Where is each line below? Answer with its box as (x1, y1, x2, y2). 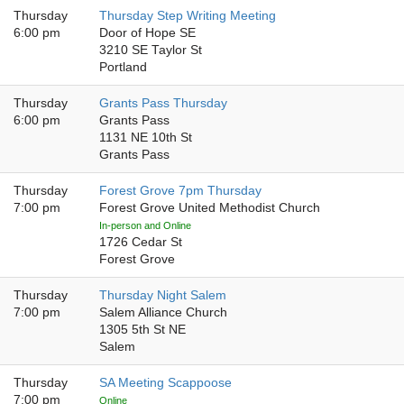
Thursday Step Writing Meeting (99, 9, 276, 23)
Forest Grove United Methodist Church (99, 201, 320, 215)
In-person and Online (99, 220, 191, 231)
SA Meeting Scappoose (99, 376, 232, 390)
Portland (99, 60, 147, 74)
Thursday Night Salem (99, 289, 226, 302)
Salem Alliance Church (99, 306, 227, 319)
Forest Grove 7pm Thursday (99, 184, 262, 197)
